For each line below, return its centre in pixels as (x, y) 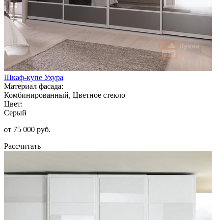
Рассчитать (22, 146)
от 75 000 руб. (27, 129)
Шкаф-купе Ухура (34, 77)
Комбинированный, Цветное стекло (65, 95)
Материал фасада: (34, 86)
